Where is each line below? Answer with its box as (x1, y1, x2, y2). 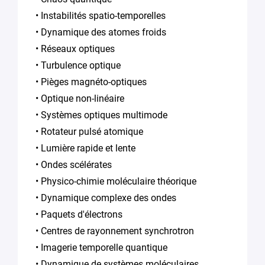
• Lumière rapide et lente (35, 142, 135, 154)
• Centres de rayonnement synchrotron (35, 225, 194, 237)
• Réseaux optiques (35, 43, 115, 54)
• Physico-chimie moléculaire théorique (35, 175, 196, 187)
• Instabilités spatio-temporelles (35, 9, 166, 21)
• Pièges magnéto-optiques (35, 76, 147, 88)
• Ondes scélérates (35, 159, 112, 170)
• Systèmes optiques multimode (35, 109, 167, 121)
